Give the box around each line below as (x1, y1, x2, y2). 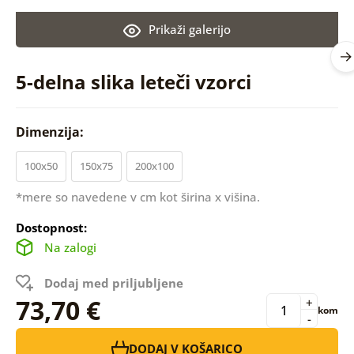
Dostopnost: (15, 219, 87, 235)
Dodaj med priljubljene (43, 274, 183, 291)
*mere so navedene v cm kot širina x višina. (15, 188, 260, 205)
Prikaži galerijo (148, 21, 231, 37)
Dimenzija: (15, 122, 87, 141)
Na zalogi (43, 239, 96, 255)
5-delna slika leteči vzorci (15, 68, 251, 95)
